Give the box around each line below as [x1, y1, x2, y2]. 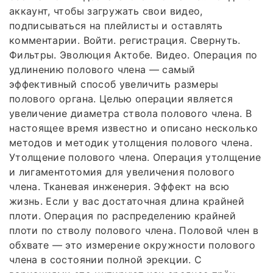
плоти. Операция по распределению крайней [9, 209, 236, 222]
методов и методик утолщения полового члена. [9, 136, 253, 149]
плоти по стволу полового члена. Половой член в [9, 224, 259, 236]
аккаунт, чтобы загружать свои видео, [9, 4, 203, 17]
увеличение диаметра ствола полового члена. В [9, 107, 252, 119]
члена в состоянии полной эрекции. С [9, 253, 202, 266]
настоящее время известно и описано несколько [9, 121, 258, 134]
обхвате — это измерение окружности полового [9, 238, 256, 251]
